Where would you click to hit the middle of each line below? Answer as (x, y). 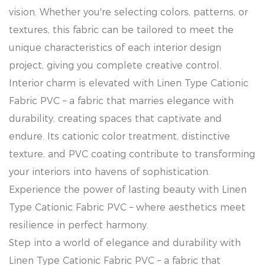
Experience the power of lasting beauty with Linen (128, 190)
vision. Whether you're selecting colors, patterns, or (128, 12)
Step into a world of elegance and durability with (125, 243)
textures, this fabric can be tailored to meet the (121, 30)
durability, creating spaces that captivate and (115, 119)
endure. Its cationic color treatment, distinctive (119, 136)
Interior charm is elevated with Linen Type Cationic (129, 83)
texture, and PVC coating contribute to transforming (132, 154)
